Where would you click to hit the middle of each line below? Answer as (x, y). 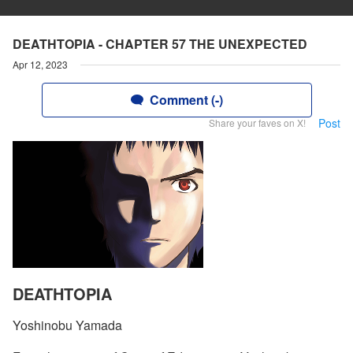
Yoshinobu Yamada (67, 325)
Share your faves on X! (257, 123)
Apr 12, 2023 (40, 64)
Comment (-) (186, 100)
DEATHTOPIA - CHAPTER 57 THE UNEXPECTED (160, 44)
